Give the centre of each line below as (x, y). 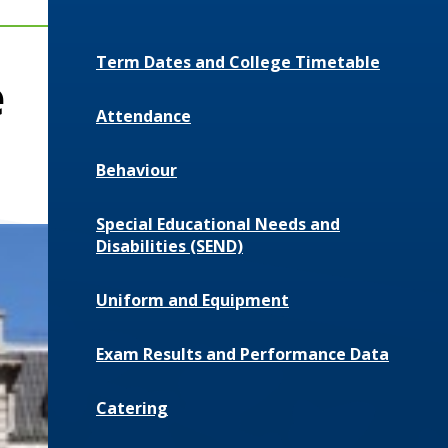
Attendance (143, 115)
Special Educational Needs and (218, 223)
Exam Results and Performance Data (242, 353)
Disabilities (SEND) (169, 245)
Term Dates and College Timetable (238, 61)
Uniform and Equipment (192, 299)
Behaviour (136, 169)
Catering (132, 407)
